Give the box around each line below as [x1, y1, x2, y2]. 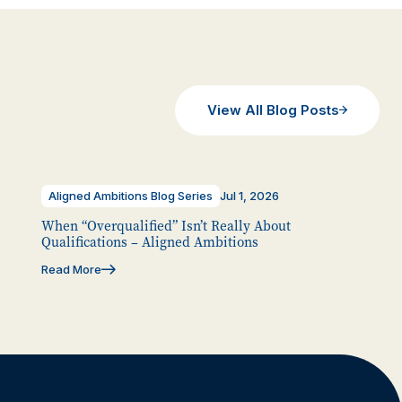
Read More [41, 261, 102, 276]
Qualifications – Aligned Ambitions [41, 232, 259, 251]
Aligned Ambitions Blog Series [48, 188, 214, 203]
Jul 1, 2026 [220, 188, 280, 203]
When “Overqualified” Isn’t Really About [41, 216, 292, 235]
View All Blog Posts [207, 100, 339, 118]
